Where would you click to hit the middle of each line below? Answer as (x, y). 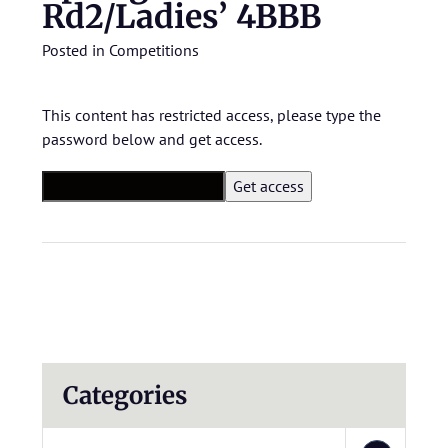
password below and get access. (152, 139)
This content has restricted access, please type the (211, 115)
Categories (125, 395)
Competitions (154, 50)
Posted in (75, 50)
